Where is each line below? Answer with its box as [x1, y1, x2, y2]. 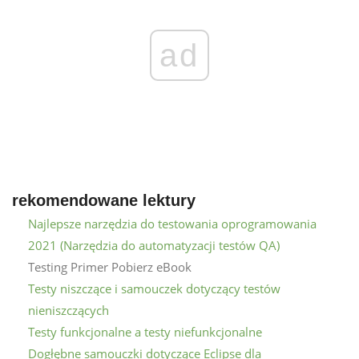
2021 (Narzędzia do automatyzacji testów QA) [28, 236, 280, 253]
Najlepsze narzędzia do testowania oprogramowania [28, 215, 317, 232]
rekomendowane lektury [12, 191, 196, 209]
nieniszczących [28, 301, 109, 318]
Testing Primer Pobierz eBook [28, 258, 192, 275]
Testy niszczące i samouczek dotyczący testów [28, 280, 280, 296]
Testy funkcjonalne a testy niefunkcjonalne [28, 323, 262, 340]
